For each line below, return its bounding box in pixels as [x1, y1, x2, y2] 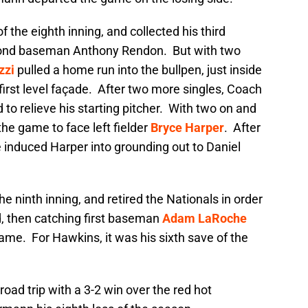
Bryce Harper [151, 120, 224, 135]
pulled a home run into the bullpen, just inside [14, 63, 262, 78]
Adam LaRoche [162, 211, 247, 226]
